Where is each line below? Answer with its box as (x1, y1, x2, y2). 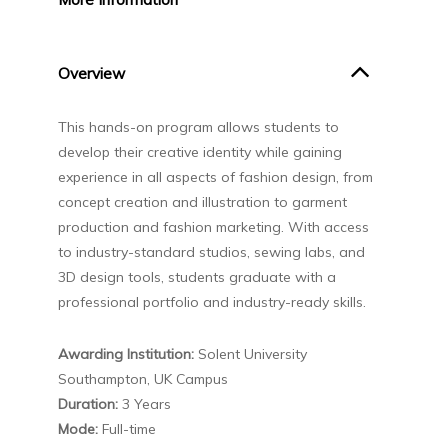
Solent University (193, 344, 307, 363)
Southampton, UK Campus (57, 369, 228, 388)
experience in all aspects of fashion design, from (57, 167, 373, 186)
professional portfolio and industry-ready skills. (57, 292, 366, 311)
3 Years (117, 394, 171, 413)
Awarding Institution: (57, 344, 194, 363)
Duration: (57, 394, 118, 413)
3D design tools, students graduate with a (57, 267, 336, 286)
